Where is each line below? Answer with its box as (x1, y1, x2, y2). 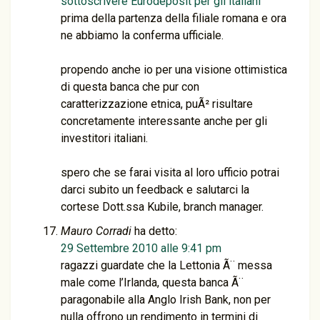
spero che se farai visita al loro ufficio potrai (61, 166, 279, 179)
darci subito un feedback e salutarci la (61, 183, 249, 196)
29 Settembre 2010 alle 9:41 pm (61, 241, 221, 255)
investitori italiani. (61, 131, 148, 145)
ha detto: (134, 224, 177, 238)
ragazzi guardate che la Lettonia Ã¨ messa (61, 259, 272, 272)
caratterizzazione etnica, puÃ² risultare (61, 97, 253, 111)
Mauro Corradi (61, 224, 131, 238)
